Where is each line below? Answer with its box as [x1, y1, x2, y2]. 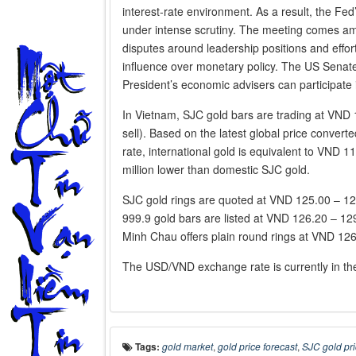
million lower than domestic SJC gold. [122, 161, 310, 178]
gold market [162, 339, 213, 354]
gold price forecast [218, 339, 297, 354]
